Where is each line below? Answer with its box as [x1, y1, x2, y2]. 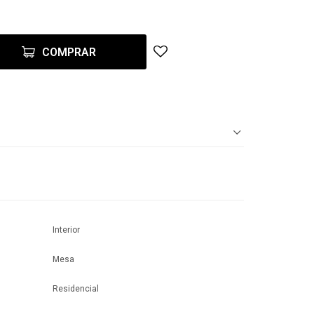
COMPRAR [42, 46, 96, 59]
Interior [53, 225, 80, 235]
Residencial [53, 284, 99, 294]
